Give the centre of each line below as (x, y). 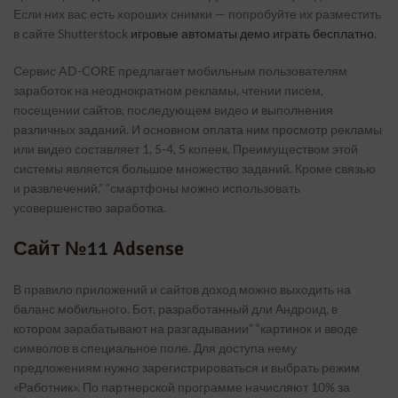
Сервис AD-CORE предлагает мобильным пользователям (180, 71)
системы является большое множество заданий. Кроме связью (195, 168)
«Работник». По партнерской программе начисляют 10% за (182, 387)
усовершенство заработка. (90, 207)
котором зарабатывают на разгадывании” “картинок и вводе (186, 328)
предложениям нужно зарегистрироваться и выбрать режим (187, 367)
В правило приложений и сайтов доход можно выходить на (182, 289)
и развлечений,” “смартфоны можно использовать (157, 188)
